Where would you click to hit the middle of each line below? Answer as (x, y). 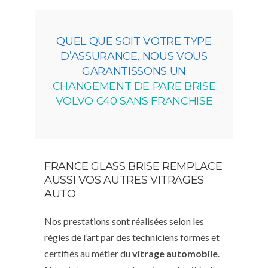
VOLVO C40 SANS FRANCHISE (134, 101)
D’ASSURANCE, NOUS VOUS (134, 56)
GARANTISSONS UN (134, 71)
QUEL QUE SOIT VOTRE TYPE (134, 41)
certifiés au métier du (88, 253)
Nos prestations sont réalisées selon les (124, 221)
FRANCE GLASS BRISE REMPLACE (133, 166)
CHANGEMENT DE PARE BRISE (134, 86)
